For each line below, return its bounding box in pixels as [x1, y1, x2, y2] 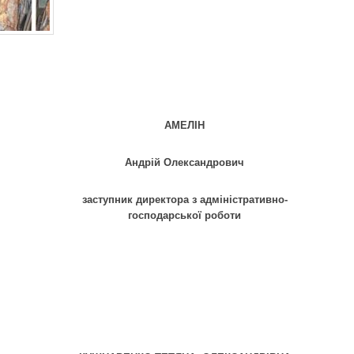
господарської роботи [128, 209, 241, 222]
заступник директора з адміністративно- [81, 194, 288, 206]
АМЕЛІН [164, 119, 205, 132]
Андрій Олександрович [125, 156, 244, 169]
